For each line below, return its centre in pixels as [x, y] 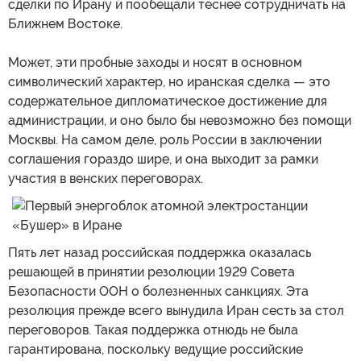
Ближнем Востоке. [65, 24]
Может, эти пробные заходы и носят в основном [155, 63]
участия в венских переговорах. [106, 179]
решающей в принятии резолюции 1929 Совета [151, 272]
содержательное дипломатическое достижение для [168, 102]
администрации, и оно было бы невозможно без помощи [180, 121]
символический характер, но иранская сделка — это [169, 82]
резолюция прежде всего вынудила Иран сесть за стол [176, 311]
